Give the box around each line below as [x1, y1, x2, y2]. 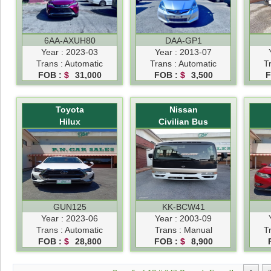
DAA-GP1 [165, 35, 202, 45]
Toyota [55, 104, 84, 114]
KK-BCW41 [162, 201, 205, 212]
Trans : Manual [154, 224, 212, 235]
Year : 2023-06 [41, 213, 98, 223]
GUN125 [53, 201, 87, 212]
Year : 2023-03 [41, 47, 98, 57]
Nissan [169, 104, 198, 114]
